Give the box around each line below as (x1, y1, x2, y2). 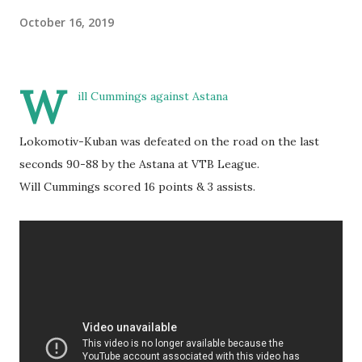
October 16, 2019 (19, 14, 114, 30)
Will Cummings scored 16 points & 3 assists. (19, 179, 255, 194)
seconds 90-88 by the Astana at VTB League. (19, 157, 259, 171)
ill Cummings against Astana (78, 89, 228, 103)
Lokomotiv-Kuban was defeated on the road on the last (19, 134, 319, 149)
